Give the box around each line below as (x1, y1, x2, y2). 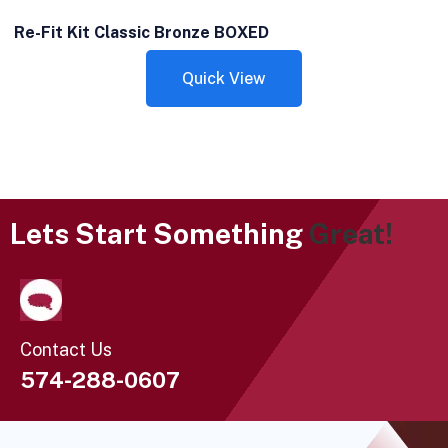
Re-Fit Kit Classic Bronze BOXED (13, 23, 269, 42)
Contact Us (20, 339, 112, 360)
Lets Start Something (10, 217, 309, 250)
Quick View (182, 69, 266, 88)
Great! (309, 217, 393, 250)
